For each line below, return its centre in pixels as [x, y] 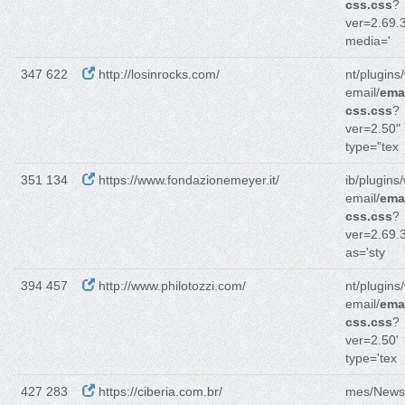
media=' [368, 41]
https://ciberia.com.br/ [159, 392]
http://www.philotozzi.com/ [170, 286]
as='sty [365, 253]
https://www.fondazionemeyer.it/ [187, 180]
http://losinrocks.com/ [157, 75]
